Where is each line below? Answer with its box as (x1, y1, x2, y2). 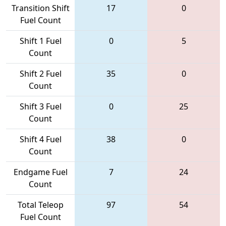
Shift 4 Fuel (19, 133, 62, 145)
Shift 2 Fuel (19, 68, 62, 79)
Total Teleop (17, 199, 64, 210)
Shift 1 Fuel (19, 35, 62, 46)
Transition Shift (11, 2, 70, 14)
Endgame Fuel (13, 166, 68, 178)
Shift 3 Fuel (19, 100, 62, 112)
